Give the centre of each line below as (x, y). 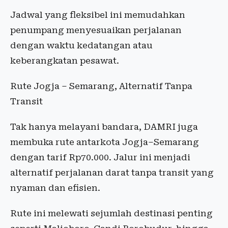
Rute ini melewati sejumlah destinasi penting (111, 213)
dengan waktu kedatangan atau (81, 46)
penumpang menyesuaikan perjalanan (96, 30)
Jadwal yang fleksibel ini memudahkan (98, 15)
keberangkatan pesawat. (65, 61)
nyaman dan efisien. (55, 188)
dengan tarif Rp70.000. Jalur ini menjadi (100, 158)
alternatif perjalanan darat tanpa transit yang (112, 173)
